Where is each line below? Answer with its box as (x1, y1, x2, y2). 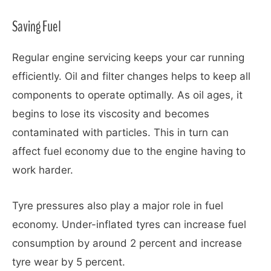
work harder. (12, 164, 73, 177)
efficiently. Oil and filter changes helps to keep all (12, 70, 250, 83)
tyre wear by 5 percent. (12, 255, 125, 268)
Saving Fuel (12, 16, 61, 38)
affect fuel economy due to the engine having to (12, 145, 246, 158)
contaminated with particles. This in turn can (12, 126, 229, 139)
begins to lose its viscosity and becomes (12, 108, 209, 120)
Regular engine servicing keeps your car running (12, 51, 244, 64)
